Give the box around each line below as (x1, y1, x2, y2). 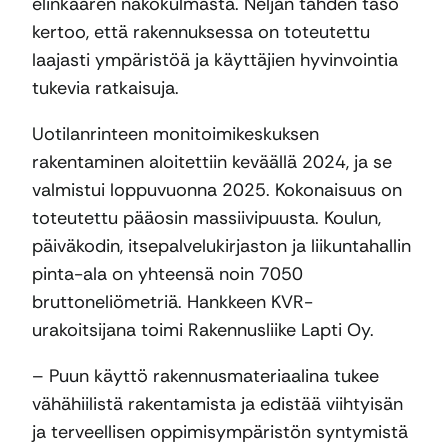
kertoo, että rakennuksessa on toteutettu (32, 20, 370, 45)
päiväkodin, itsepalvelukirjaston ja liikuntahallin (32, 234, 411, 259)
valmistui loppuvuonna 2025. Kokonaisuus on (32, 178, 402, 203)
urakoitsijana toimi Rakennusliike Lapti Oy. (32, 318, 374, 343)
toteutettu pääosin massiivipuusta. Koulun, (32, 206, 381, 231)
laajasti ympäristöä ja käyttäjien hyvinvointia (32, 48, 398, 73)
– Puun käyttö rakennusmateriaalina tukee (32, 364, 379, 389)
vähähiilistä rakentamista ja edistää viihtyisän (32, 392, 403, 417)
